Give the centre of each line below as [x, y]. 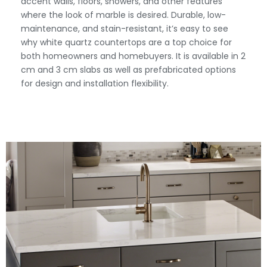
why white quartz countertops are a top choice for [126, 42]
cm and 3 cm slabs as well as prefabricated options [128, 70]
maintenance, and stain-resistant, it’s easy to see [125, 29]
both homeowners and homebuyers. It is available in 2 [133, 56]
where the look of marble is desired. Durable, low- [123, 15]
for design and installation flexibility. [95, 83]
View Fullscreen [123, 202]
